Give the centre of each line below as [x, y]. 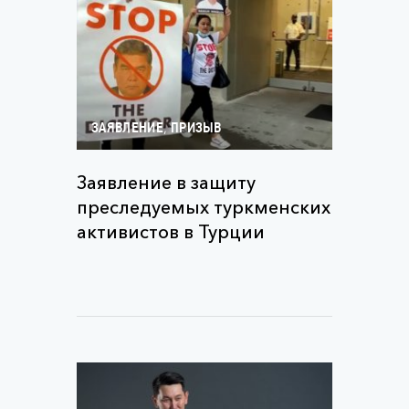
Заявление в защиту [166, 183]
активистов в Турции [171, 232]
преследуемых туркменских [204, 207]
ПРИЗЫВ [196, 129]
